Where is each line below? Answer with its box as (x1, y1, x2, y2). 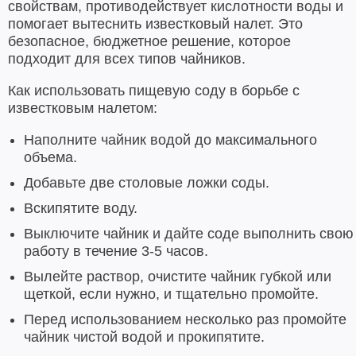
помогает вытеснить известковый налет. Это (8, 16, 303, 33)
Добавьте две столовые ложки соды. (24, 175, 269, 192)
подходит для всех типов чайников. (8, 51, 246, 68)
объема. (24, 149, 77, 166)
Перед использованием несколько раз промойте (24, 311, 346, 328)
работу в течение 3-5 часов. (24, 243, 208, 260)
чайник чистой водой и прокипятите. (24, 329, 265, 346)
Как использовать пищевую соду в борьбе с (8, 83, 300, 99)
